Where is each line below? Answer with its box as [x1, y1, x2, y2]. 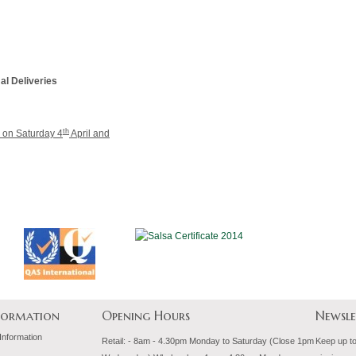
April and [69, 128, 110, 139]
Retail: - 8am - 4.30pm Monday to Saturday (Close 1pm [102, 335, 314, 346]
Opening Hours [102, 308, 190, 324]
